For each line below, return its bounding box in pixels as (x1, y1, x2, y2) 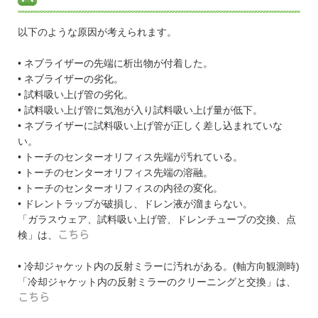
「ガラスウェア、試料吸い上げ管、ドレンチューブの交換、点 (18, 214, 296, 226)
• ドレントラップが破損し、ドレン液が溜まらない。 (18, 198, 253, 210)
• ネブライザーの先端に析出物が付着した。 (18, 57, 213, 70)
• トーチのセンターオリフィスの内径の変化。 (18, 182, 223, 194)
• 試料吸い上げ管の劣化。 (18, 89, 133, 101)
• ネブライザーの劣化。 (18, 73, 124, 85)
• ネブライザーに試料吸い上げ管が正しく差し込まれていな (18, 120, 283, 132)
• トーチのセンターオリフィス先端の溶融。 (18, 167, 213, 179)
